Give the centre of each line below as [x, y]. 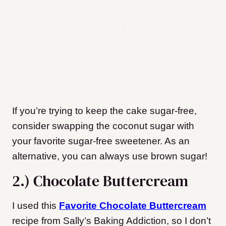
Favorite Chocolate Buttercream [133, 206]
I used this [36, 206]
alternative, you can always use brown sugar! [110, 156]
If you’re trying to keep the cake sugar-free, [104, 111]
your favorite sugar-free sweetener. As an [101, 141]
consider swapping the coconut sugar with [103, 126]
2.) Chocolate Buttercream [102, 181]
